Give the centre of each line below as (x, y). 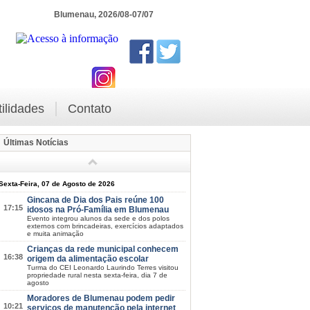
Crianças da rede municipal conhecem (102, 249)
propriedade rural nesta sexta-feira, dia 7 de (97, 275)
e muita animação (55, 233)
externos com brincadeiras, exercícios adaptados (105, 226)
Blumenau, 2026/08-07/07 (103, 15)
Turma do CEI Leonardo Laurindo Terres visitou (102, 267)
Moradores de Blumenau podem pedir (101, 298)
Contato (90, 109)
